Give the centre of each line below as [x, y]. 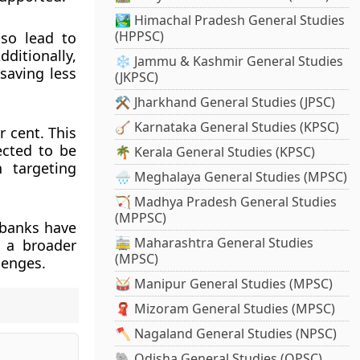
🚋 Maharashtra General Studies [215, 243]
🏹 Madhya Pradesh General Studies [226, 202]
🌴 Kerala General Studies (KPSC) [215, 152]
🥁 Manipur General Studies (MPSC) [224, 284]
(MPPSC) [141, 218]
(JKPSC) [137, 78]
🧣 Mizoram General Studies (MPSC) [225, 309]
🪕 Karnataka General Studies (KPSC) [227, 127]
